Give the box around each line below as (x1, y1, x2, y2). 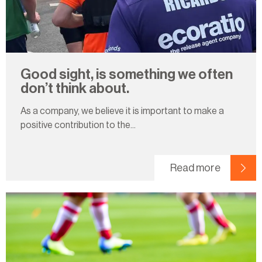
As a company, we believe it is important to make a (20, 106, 224, 116)
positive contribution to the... (20, 120, 136, 130)
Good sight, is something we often (20, 67, 233, 81)
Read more (170, 163, 220, 174)
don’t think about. (20, 81, 129, 95)
